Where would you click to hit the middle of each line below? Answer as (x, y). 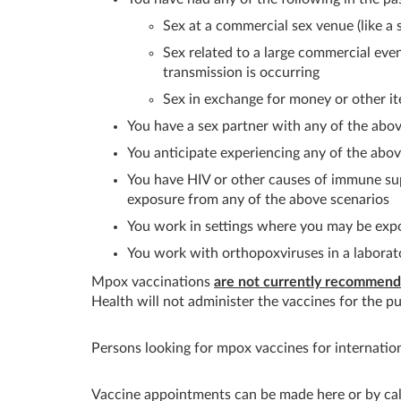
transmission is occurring (241, 72)
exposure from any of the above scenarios (258, 199)
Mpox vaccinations (153, 282)
